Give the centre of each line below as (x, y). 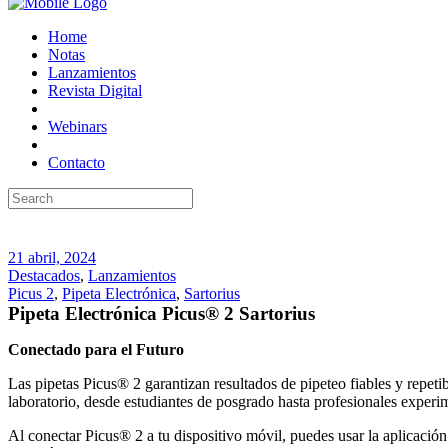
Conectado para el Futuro (96, 349)
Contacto (76, 162)
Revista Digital (95, 90)
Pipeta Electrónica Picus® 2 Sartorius (161, 313)
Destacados (44, 275)
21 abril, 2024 (52, 257)
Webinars (77, 126)
